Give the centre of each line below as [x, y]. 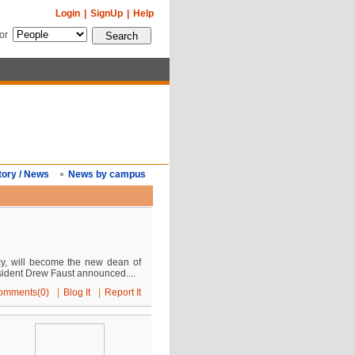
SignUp [106, 13]
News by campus [107, 174]
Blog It [77, 292]
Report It [123, 292]
